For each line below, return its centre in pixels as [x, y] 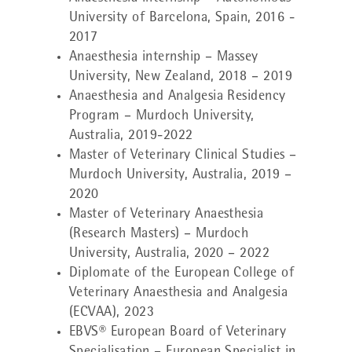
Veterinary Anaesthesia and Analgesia [179, 293]
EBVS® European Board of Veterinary [178, 333]
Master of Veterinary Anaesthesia [167, 215]
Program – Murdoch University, [162, 117]
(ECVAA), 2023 [112, 313]
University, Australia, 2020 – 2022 [170, 254]
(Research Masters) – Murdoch [159, 235]
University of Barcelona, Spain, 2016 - [182, 18]
